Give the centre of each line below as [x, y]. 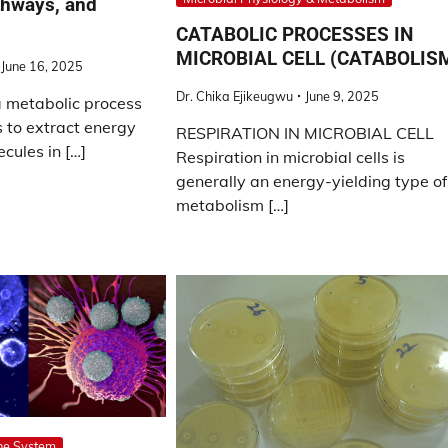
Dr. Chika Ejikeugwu [235, 95]
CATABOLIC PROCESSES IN [295, 35]
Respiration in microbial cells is [291, 156]
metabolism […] [233, 204]
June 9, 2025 [342, 95]
